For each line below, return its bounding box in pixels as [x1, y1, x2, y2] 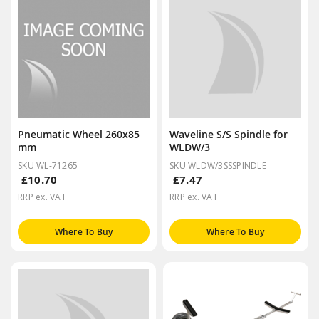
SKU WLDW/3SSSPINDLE [169, 159, 266, 172]
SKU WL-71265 [18, 159, 78, 172]
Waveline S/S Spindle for [169, 127, 288, 141]
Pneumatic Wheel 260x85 [18, 127, 140, 141]
